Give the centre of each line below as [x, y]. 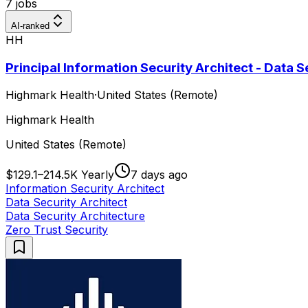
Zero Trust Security [57, 230]
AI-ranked [30, 25]
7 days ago [159, 175]
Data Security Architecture [75, 216]
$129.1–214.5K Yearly [60, 175]
